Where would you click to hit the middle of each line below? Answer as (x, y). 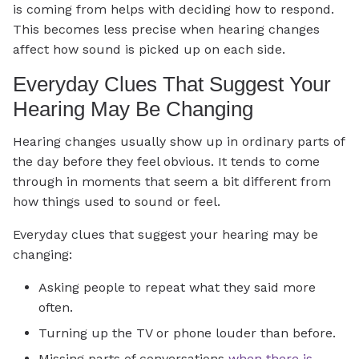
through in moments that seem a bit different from (172, 181)
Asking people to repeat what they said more (177, 287)
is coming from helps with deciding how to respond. (173, 10)
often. (56, 307)
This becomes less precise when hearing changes (166, 30)
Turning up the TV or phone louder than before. (187, 333)
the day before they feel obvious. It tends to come (166, 161)
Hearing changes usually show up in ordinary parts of (179, 141)
